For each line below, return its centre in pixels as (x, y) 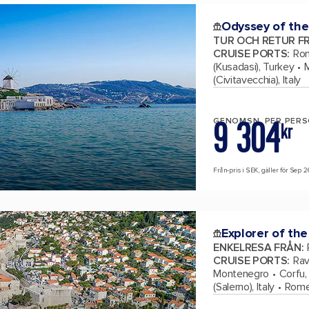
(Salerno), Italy (244, 287)
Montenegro (241, 273)
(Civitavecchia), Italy (257, 80)
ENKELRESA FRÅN (257, 247)
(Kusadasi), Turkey (254, 67)
